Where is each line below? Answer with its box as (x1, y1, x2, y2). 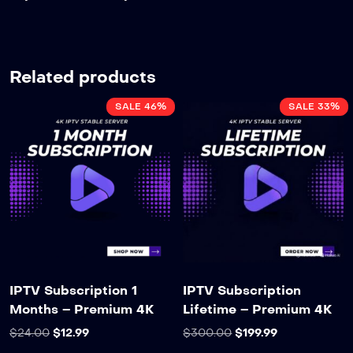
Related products (9, 66, 156, 87)
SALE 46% (114, 100, 166, 112)
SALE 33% (288, 100, 340, 112)
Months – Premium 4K (9, 302, 154, 318)
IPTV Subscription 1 (9, 283, 137, 299)
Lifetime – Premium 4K (183, 302, 333, 318)
